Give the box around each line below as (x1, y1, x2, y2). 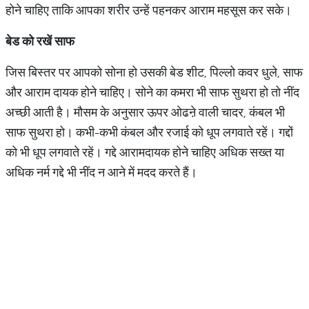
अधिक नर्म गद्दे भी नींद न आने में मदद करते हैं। (6, 164, 197, 180)
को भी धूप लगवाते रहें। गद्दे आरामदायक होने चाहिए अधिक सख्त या (6, 144, 284, 160)
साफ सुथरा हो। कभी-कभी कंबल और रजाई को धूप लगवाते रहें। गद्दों (6, 124, 293, 140)
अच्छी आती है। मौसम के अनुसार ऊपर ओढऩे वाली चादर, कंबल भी (6, 104, 285, 120)
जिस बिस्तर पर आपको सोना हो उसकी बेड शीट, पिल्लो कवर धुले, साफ (6, 64, 303, 80)
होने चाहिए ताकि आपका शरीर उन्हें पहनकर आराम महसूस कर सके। (6, 2, 292, 18)
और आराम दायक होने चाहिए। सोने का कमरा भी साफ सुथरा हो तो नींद (6, 84, 299, 100)
